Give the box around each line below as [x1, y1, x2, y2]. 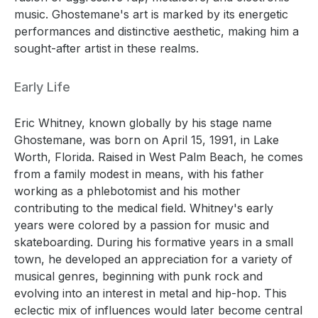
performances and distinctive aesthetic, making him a [14, 23, 299, 38]
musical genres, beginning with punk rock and [14, 268, 263, 283]
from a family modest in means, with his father [14, 166, 264, 181]
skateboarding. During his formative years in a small [14, 234, 293, 249]
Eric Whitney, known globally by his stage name [14, 115, 272, 130]
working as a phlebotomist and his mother [14, 183, 241, 198]
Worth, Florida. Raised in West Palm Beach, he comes [14, 149, 303, 164]
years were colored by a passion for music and [14, 217, 269, 232]
